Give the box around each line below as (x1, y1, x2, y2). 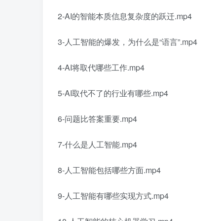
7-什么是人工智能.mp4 (58, 138, 137, 150)
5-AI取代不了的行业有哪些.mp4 (58, 87, 168, 99)
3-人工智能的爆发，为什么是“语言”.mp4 (58, 36, 197, 47)
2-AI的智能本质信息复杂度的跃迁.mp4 (58, 10, 192, 22)
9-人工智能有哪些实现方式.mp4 (58, 189, 169, 201)
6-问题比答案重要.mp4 (58, 112, 137, 124)
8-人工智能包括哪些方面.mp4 (58, 164, 161, 176)
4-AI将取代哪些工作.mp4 (58, 61, 145, 73)
